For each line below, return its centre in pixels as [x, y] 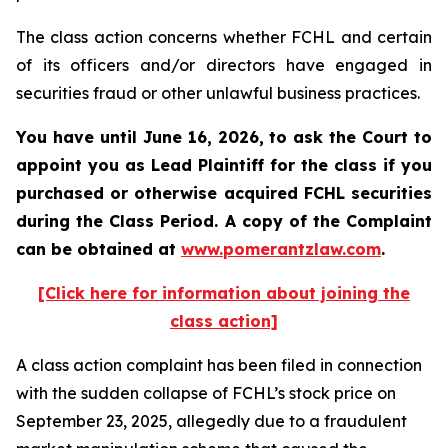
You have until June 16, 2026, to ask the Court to [224, 137]
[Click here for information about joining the [224, 293]
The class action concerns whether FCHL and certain [224, 37]
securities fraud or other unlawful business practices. [220, 93]
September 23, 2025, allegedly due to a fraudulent [211, 421]
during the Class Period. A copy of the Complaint [224, 221]
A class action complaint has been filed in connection [219, 365]
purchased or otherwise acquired [160, 193]
